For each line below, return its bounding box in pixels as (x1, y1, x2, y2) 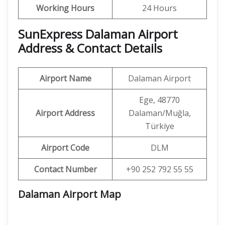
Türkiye (145, 121, 174, 132)
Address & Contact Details (18, 40, 162, 56)
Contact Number (34, 164, 97, 175)
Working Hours (36, 3, 94, 14)
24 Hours (142, 3, 177, 14)
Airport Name (39, 73, 91, 84)
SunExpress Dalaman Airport (18, 26, 178, 42)
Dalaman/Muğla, (128, 107, 191, 119)
